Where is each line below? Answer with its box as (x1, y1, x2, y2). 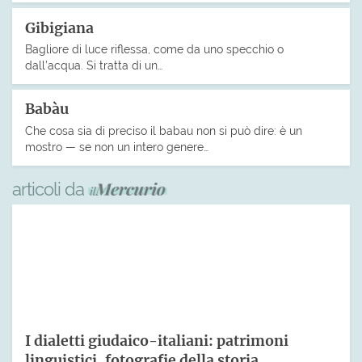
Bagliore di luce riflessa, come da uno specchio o (25, 42, 284, 57)
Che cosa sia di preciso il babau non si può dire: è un (25, 124, 302, 138)
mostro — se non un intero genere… (25, 140, 208, 154)
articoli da (12, 178, 88, 200)
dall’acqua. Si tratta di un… (25, 58, 162, 73)
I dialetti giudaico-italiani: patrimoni (25, 332, 288, 351)
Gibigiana (25, 19, 94, 37)
